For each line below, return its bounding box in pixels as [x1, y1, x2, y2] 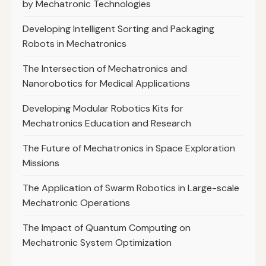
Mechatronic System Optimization [22, 236, 172, 249]
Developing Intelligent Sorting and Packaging [22, 23, 214, 36]
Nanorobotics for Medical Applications [22, 77, 190, 90]
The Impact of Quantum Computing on [22, 221, 191, 235]
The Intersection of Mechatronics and [22, 62, 187, 75]
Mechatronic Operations [22, 197, 130, 210]
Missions [22, 157, 59, 170]
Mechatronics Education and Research [22, 117, 191, 130]
